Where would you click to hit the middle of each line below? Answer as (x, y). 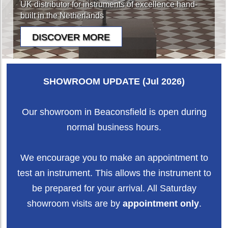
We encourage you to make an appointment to (114, 158)
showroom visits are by (75, 204)
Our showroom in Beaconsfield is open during (114, 112)
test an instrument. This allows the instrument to (114, 173)
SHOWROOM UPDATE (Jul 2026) (114, 81)
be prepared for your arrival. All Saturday (114, 188)
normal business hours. (114, 127)
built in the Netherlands (62, 16)
